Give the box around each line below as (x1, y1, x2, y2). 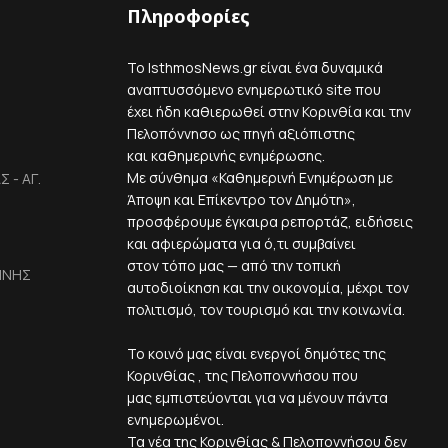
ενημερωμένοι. (127, 410, 224, 430)
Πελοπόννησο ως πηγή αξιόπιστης (127, 124, 355, 144)
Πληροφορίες (127, 4, 250, 29)
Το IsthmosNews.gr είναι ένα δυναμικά (127, 58, 383, 78)
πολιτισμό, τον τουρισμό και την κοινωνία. (127, 300, 405, 320)
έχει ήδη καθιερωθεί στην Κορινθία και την (127, 102, 411, 122)
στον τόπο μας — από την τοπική (127, 256, 341, 276)
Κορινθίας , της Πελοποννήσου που (127, 366, 358, 386)
